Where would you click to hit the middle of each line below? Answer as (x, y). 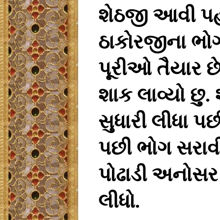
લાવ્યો (161, 95)
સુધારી (122, 121)
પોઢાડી (123, 174)
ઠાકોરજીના (142, 42)
